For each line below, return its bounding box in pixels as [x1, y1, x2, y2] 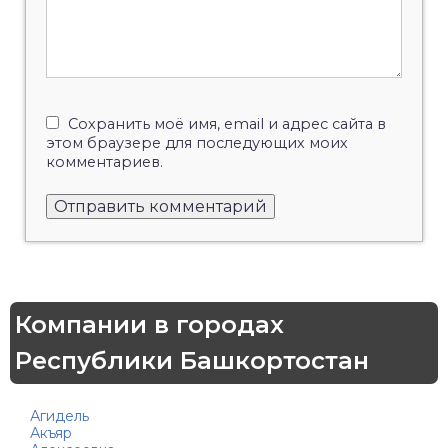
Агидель [30, 406, 89, 425]
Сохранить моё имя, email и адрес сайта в [68, 114, 386, 133]
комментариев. [46, 152, 163, 171]
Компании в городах [15, 309, 284, 339]
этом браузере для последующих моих [46, 133, 348, 152]
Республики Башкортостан [15, 345, 369, 375]
